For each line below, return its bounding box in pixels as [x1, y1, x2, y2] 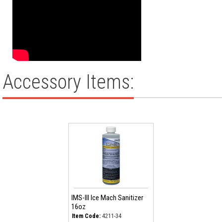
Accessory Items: [2, 70, 134, 94]
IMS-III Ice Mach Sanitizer [71, 193, 143, 202]
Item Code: [72, 213, 101, 220]
